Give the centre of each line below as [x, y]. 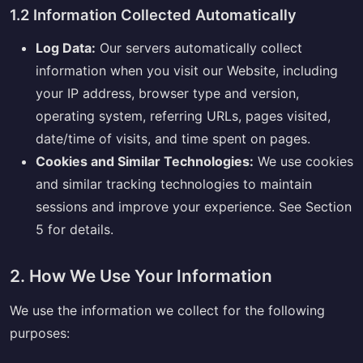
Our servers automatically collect [199, 48]
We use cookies [303, 162]
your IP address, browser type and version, [167, 94]
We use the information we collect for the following [167, 311]
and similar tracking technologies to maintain [174, 184]
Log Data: [66, 48]
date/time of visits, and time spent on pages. [173, 139]
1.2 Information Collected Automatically [153, 15]
